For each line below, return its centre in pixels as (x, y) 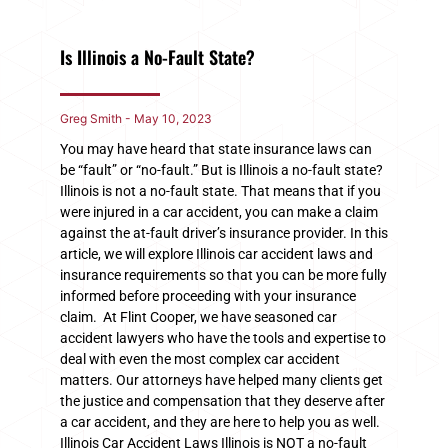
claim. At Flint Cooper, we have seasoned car (198, 316)
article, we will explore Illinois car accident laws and (216, 253)
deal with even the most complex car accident (200, 358)
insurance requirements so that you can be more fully (223, 274)
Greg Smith (92, 118)
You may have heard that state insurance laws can (216, 148)
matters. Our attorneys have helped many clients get (221, 379)
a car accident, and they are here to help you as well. (220, 421)
